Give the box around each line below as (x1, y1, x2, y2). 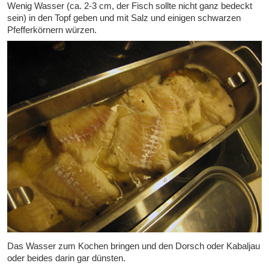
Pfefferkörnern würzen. (7, 25, 97, 35)
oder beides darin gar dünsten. (7, 252, 125, 263)
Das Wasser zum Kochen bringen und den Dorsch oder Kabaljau (7, 240, 260, 251)
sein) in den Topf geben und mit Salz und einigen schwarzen (7, 13, 241, 23)
